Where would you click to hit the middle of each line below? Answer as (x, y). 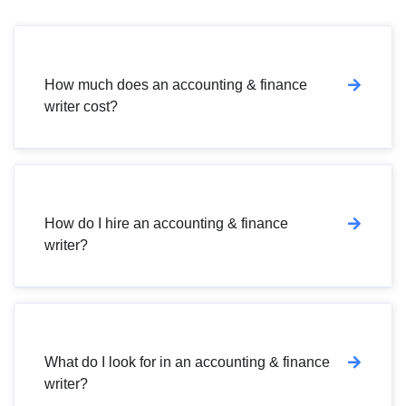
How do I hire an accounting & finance (166, 223)
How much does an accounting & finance (176, 84)
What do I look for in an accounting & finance (187, 362)
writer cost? (81, 106)
